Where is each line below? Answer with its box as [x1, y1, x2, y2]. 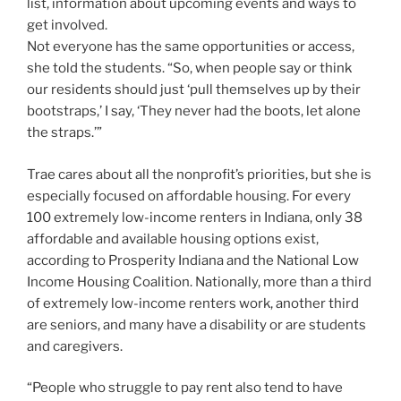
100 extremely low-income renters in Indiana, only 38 [27, 209, 363, 226]
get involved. [27, 17, 107, 34]
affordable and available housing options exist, [27, 230, 319, 247]
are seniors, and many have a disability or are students [27, 316, 366, 333]
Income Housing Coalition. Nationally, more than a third [27, 273, 371, 290]
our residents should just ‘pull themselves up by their [27, 81, 361, 98]
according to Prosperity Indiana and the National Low [27, 252, 359, 269]
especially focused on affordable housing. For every [27, 187, 351, 204]
